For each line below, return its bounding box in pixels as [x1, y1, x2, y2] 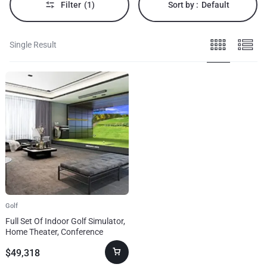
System [5, 237, 33, 247]
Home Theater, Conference [5, 226, 103, 237]
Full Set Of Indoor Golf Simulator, [5, 216, 125, 226]
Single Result [10, 40, 57, 50]
